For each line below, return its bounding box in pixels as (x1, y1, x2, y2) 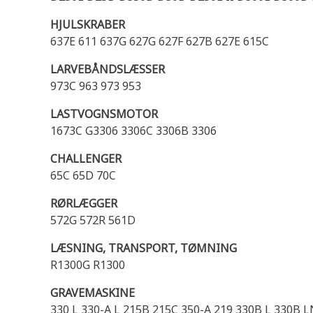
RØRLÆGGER (50, 196, 117, 211)
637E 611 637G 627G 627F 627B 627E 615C (50, 34, 269, 49)
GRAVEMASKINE (50, 285, 135, 300)
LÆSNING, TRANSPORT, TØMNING (50, 240, 237, 256)
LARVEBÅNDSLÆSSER (50, 61, 165, 77)
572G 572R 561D (50, 212, 136, 228)
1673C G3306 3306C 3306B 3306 (50, 123, 217, 138)
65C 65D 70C (50, 168, 116, 183)
